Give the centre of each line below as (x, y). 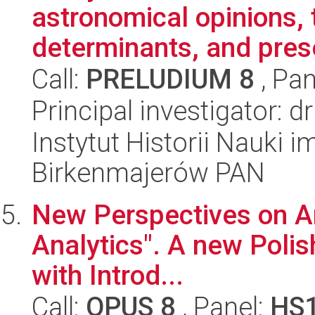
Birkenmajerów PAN (148, 173)
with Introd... (108, 275)
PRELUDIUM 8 (170, 79)
